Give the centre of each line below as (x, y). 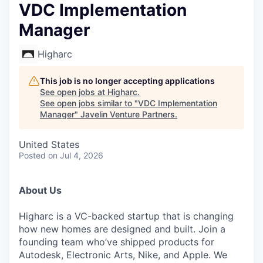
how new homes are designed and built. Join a (122, 229)
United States (49, 144)
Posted (32, 155)
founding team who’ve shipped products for (117, 242)
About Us (40, 190)
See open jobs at (74, 92)
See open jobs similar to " (89, 103)
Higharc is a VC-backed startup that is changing (126, 216)
